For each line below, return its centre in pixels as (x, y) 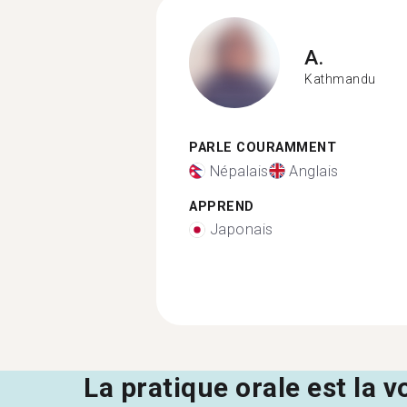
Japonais (241, 229)
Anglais (314, 171)
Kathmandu (340, 79)
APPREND (222, 206)
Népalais (239, 171)
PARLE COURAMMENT (263, 148)
